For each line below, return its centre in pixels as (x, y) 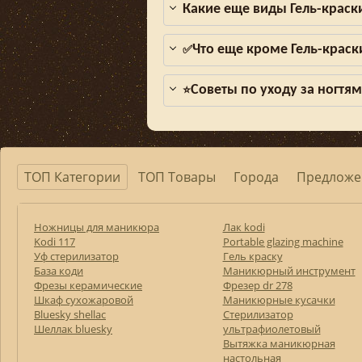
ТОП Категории (72, 177)
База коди (59, 271)
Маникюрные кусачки (279, 300)
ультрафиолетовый (271, 329)
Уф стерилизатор (76, 257)
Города (256, 177)
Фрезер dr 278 (257, 286)
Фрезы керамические (88, 286)
